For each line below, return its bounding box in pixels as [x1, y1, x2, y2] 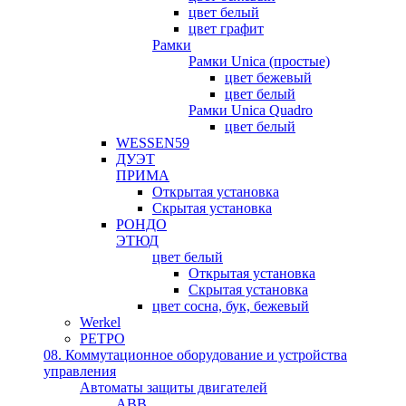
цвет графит [188, 20, 264, 36]
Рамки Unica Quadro [188, 101, 313, 118]
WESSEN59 [116, 134, 189, 150]
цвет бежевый [225, 69, 312, 85]
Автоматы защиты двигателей [80, 379, 267, 395]
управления [43, 362, 116, 379]
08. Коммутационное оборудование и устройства [43, 346, 347, 362]
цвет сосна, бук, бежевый [152, 297, 309, 314]
